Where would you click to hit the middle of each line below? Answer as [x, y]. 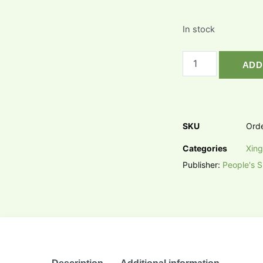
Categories [205, 148]
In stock [198, 29]
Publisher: [202, 164]
